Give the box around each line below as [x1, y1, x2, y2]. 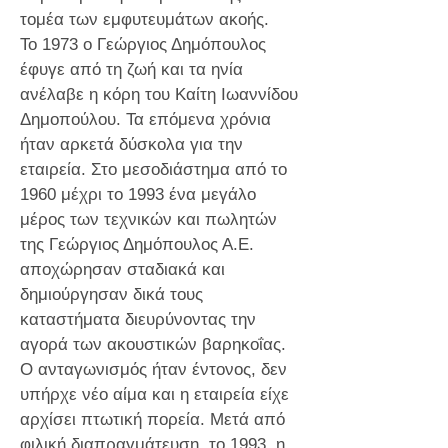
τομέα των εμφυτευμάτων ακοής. [20, 10, 269, 29]
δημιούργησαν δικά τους [20, 285, 203, 304]
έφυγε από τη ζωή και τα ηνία [20, 60, 243, 79]
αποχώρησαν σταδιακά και [20, 260, 225, 279]
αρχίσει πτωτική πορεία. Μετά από [20, 410, 285, 429]
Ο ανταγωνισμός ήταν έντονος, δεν [20, 360, 287, 379]
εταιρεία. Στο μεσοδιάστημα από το [20, 160, 287, 179]
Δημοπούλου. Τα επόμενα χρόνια [20, 110, 271, 129]
